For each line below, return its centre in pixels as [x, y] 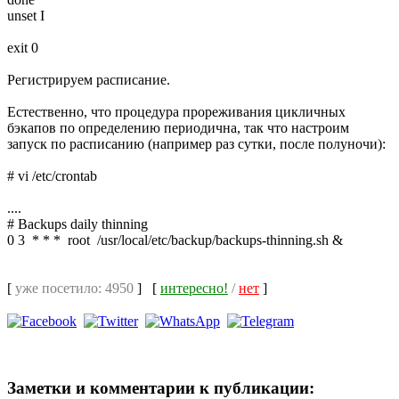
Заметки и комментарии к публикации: [161, 387]
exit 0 [23, 47]
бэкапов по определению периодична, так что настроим [178, 127]
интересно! [194, 288]
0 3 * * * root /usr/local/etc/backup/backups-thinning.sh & [175, 240]
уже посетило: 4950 [74, 288]
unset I [26, 15]
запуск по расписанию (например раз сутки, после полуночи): [196, 143]
